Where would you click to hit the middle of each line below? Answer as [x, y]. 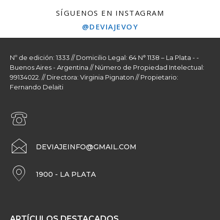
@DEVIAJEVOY [110, 27]
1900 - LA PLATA [66, 175]
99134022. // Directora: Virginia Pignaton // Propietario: [94, 77]
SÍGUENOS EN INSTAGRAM [110, 13]
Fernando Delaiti [37, 87]
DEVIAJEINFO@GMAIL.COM [86, 147]
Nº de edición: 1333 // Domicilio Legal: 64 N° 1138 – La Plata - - [104, 58]
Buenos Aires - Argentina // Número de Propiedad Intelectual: [107, 68]
